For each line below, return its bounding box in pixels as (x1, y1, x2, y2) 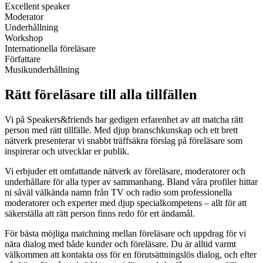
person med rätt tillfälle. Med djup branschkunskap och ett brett (5, 125, 238, 136)
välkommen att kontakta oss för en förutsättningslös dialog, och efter (5, 249, 257, 260)
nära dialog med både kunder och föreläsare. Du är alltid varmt (5, 239, 236, 249)
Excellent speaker (5, 1, 70, 12)
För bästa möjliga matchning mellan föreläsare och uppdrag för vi (5, 228, 246, 239)
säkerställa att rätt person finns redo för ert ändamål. (5, 208, 195, 219)
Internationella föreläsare (5, 43, 96, 54)
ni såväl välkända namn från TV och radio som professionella (5, 187, 232, 198)
